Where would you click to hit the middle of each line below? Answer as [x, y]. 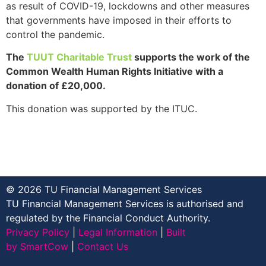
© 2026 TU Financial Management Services [104, 189]
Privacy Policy [38, 232]
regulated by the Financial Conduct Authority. [108, 218]
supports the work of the [191, 57]
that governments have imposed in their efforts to [119, 20]
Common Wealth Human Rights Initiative [101, 72]
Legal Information [118, 232]
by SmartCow [37, 246]
